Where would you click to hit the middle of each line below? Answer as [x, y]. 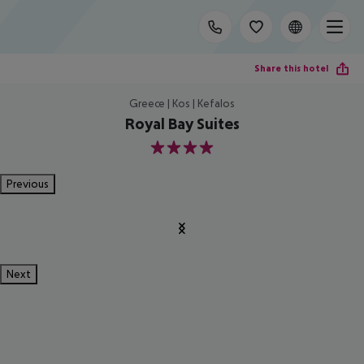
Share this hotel [291, 68]
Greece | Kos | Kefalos [182, 103]
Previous [28, 184]
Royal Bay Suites [182, 123]
